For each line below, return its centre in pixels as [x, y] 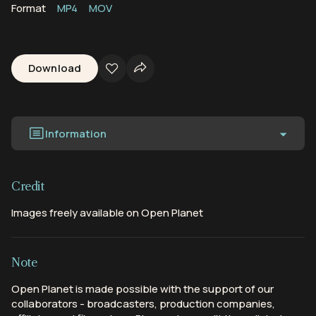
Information [76, 133]
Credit [28, 187]
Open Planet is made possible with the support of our [142, 289]
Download [55, 69]
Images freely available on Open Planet [107, 213]
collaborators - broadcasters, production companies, [143, 304]
